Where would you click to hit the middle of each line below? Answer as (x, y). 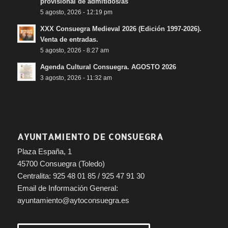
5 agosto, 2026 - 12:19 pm (76, 12)
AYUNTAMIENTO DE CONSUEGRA (90, 136)
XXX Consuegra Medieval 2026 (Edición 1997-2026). (121, 28)
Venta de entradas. (69, 39)
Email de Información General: (67, 188)
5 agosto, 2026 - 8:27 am (74, 50)
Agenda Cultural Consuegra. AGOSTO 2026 (108, 67)
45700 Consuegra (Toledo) (61, 163)
